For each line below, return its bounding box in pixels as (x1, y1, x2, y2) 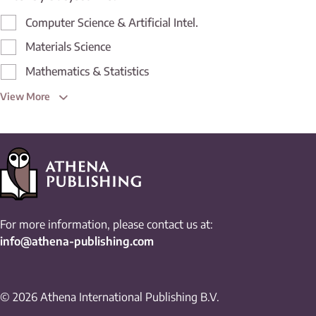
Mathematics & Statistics (25, 64, 149, 79)
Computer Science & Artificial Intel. (25, 15, 198, 30)
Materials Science (25, 39, 111, 54)
